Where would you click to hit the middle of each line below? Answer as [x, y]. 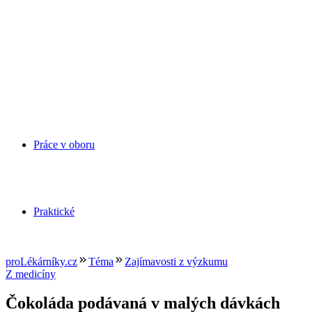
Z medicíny [31, 274]
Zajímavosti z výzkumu [176, 261]
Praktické [54, 211]
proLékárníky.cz [41, 261]
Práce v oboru [64, 145]
